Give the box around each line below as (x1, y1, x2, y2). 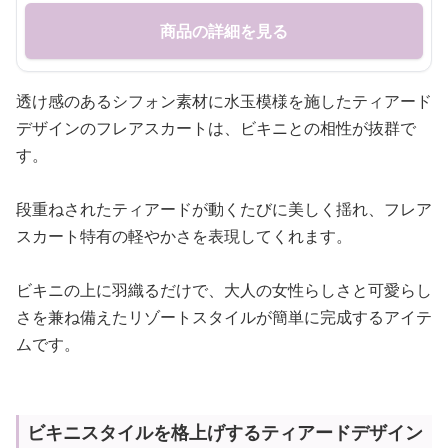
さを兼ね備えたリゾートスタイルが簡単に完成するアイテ (16, 306, 432, 328)
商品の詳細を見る (160, 20, 288, 42)
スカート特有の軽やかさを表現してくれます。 (16, 225, 352, 247)
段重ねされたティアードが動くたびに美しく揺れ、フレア (16, 198, 432, 220)
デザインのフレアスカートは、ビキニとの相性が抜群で (16, 117, 416, 139)
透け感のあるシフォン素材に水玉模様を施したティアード (16, 90, 432, 112)
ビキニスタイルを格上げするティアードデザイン (27, 420, 423, 444)
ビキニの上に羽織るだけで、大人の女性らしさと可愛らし (16, 279, 432, 301)
